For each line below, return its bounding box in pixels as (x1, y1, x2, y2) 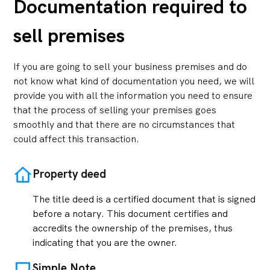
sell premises (13, 23, 125, 49)
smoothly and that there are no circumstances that (13, 118, 236, 131)
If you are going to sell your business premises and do (13, 60, 248, 74)
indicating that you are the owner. (33, 236, 178, 250)
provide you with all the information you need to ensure (13, 89, 253, 102)
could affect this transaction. (13, 133, 140, 146)
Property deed (33, 166, 107, 182)
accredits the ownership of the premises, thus (33, 222, 233, 235)
